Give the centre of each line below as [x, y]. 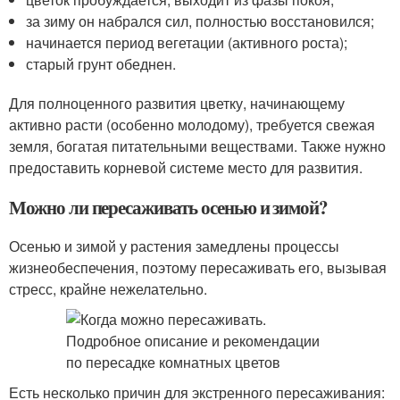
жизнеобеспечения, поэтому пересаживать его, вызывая [198, 267]
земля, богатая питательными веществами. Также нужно [197, 146]
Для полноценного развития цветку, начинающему [177, 103]
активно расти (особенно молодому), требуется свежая [192, 125]
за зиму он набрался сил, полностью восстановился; [200, 21]
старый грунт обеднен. [101, 64]
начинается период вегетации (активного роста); [187, 42]
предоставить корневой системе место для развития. [186, 167]
